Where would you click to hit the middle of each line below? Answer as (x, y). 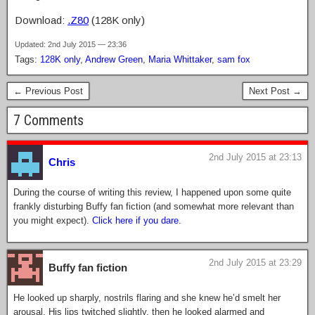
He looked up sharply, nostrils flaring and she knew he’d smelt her (147, 298)
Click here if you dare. (137, 221)
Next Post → (275, 91)
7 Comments (49, 121)
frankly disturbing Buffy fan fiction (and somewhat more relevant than (154, 207)
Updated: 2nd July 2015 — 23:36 (71, 45)
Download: (41, 20)
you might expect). (53, 221)
